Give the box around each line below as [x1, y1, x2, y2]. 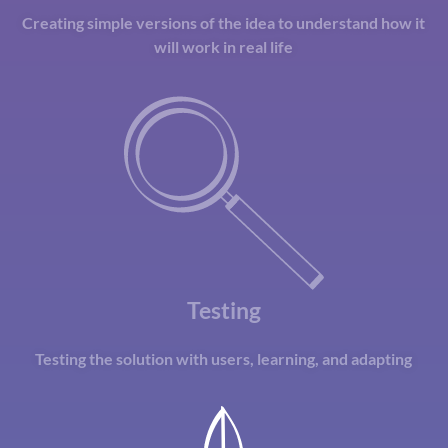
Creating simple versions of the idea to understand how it [21, 12, 425, 32]
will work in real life [153, 36, 293, 56]
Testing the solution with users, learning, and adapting [34, 349, 412, 369]
